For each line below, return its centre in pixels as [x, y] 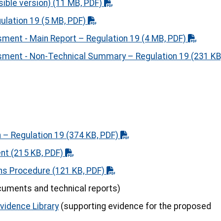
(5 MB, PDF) [64, 21]
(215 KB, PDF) [37, 153]
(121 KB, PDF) [78, 171]
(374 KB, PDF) [92, 135]
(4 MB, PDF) [164, 39]
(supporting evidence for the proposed [135, 206]
